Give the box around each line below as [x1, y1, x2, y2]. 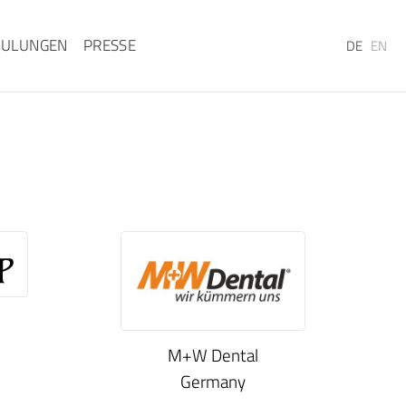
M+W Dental [168, 342, 258, 369]
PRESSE [82, 34, 137, 57]
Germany [180, 368, 246, 395]
